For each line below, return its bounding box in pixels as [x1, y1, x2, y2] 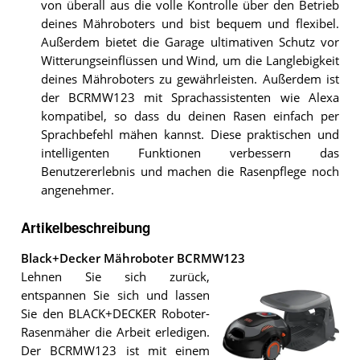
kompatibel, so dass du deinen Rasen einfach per [40, 108, 339, 125]
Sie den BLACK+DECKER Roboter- [20, 306, 211, 322]
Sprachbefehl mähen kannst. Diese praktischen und [40, 127, 339, 143]
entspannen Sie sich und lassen [20, 288, 211, 304]
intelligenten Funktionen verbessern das [40, 145, 339, 162]
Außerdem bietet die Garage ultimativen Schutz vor [40, 35, 339, 51]
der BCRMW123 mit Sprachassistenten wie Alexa [40, 90, 339, 106]
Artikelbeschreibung [20, 217, 150, 237]
